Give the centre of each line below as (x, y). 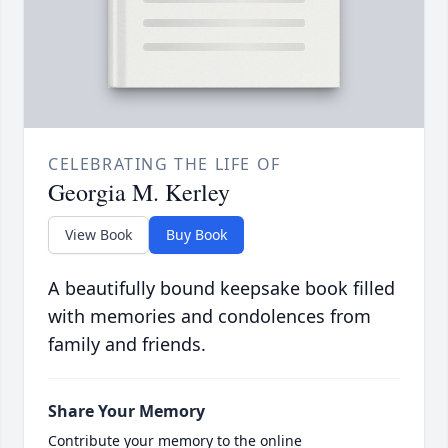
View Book (98, 235)
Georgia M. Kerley (139, 192)
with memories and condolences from (209, 316)
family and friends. (127, 344)
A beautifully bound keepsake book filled (221, 288)
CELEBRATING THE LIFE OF (164, 164)
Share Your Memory (126, 411)
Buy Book (196, 235)
